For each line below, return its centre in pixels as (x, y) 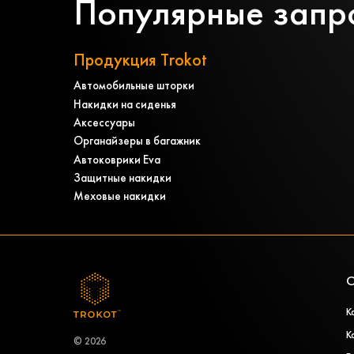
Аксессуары (105, 122)
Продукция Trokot (141, 60)
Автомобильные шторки (134, 85)
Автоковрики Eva (117, 159)
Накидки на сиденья (125, 104)
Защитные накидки (123, 178)
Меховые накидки (120, 196)
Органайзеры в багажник (137, 141)
